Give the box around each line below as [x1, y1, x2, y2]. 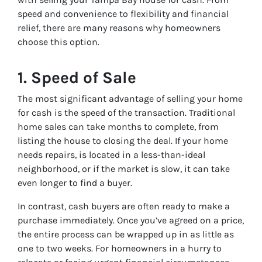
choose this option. [18, 36, 99, 48]
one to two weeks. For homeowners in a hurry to [18, 243, 222, 254]
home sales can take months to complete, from [18, 121, 219, 133]
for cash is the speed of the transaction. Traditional [18, 107, 235, 119]
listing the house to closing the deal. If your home [18, 135, 228, 147]
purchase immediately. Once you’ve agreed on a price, [18, 215, 244, 226]
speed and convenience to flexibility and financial [18, 8, 229, 20]
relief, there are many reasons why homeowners [18, 22, 220, 34]
